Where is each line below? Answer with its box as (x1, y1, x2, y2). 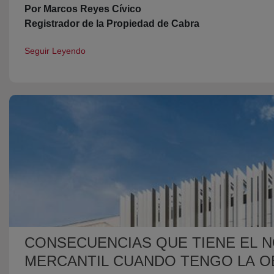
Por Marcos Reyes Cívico (24, 4, 141, 15)
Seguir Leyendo (24, 46, 86, 56)
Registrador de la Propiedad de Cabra (24, 18, 199, 29)
